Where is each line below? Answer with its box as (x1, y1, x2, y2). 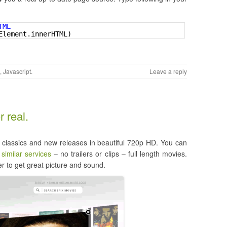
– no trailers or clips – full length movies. (51, 148, 187, 159)
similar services (1, 148, 51, 159)
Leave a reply (149, 67, 187, 75)
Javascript (3, 67, 31, 75)
